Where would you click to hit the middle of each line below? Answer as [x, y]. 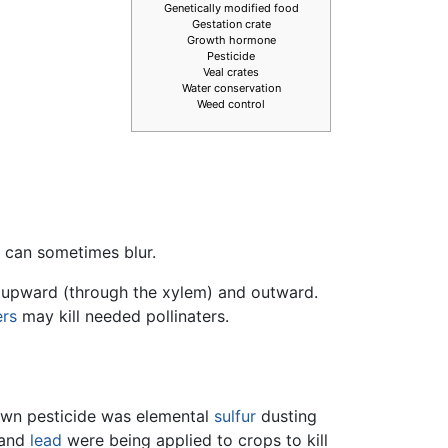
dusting [286, 416]
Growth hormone [231, 39]
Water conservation [231, 87]
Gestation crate [231, 23]
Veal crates [231, 71]
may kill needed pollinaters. [123, 316]
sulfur [235, 416]
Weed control [231, 103]
